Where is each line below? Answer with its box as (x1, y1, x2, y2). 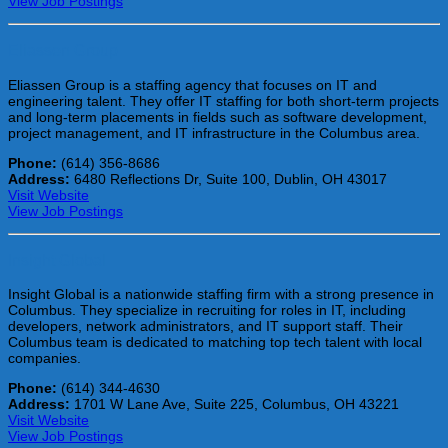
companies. (8, 350, 81, 367)
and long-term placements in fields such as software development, (8, 108, 427, 125)
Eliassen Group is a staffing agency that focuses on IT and (8, 76, 377, 93)
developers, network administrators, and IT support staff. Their (8, 318, 403, 335)
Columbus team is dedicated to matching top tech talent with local (8, 334, 422, 351)
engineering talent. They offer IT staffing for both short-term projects (8, 92, 439, 109)
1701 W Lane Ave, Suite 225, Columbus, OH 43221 (70, 396, 399, 413)
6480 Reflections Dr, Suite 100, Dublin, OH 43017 (70, 170, 387, 187)
